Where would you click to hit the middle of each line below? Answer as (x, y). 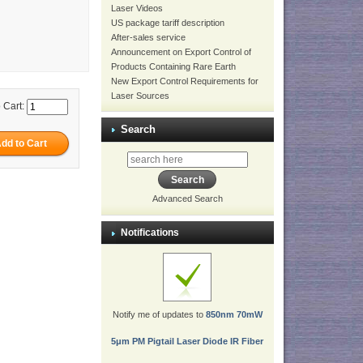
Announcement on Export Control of (181, 52)
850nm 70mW (234, 315)
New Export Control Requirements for (184, 81)
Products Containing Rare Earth (173, 66)
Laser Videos (137, 8)
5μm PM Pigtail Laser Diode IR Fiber (188, 342)
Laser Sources (140, 96)
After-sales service (148, 37)
